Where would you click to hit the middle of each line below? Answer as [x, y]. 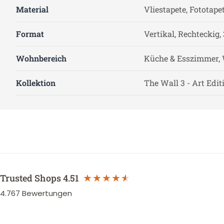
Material [32, 9]
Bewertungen [47, 193]
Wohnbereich [41, 58]
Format [30, 34]
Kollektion [36, 83]
